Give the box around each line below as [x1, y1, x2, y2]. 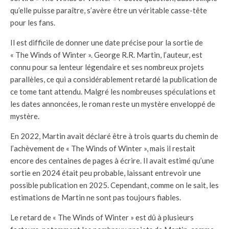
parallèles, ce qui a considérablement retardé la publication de [10, 75, 217, 84]
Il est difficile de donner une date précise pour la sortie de [10, 38, 203, 48]
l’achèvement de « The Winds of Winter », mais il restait [10, 144, 195, 153]
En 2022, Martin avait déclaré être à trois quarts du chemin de [10, 131, 218, 141]
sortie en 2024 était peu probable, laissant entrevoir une [10, 168, 201, 178]
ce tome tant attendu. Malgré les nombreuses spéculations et [10, 87, 216, 97]
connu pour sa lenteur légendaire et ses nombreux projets [10, 62, 204, 72]
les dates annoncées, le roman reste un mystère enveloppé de [10, 99, 215, 109]
